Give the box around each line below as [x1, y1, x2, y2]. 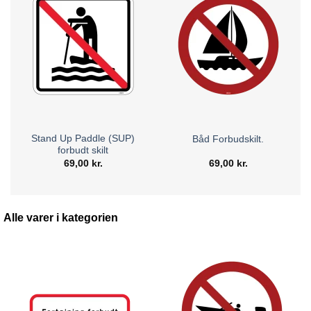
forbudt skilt [58, 145, 108, 156]
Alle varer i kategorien [3, 211, 118, 224]
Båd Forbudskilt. [192, 133, 264, 144]
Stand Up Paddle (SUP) [31, 133, 135, 144]
